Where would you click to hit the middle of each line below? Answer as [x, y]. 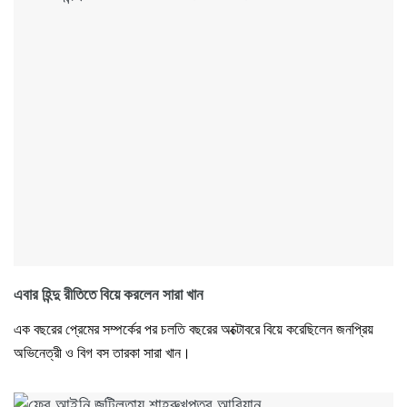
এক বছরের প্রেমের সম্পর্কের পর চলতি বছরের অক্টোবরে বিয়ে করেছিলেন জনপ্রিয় [194, 329]
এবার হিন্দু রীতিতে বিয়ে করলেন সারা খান [109, 295]
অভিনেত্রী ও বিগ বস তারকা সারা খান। [102, 353]
